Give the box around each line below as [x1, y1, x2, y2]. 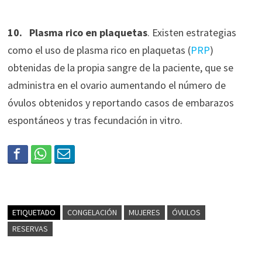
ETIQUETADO [12, 207, 56, 218]
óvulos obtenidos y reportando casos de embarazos [7, 96, 234, 110]
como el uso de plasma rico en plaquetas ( [7, 43, 191, 57]
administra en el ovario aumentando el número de [7, 78, 226, 92]
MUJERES [128, 207, 160, 218]
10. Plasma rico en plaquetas [7, 26, 147, 40]
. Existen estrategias [147, 26, 236, 40]
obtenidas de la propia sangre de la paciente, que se [7, 61, 233, 75]
